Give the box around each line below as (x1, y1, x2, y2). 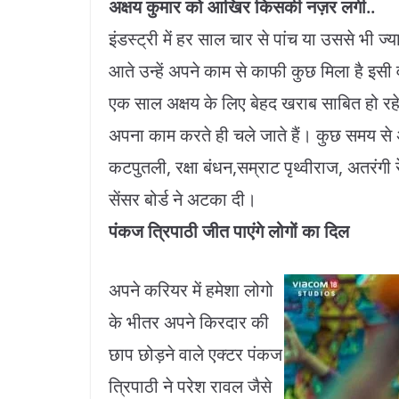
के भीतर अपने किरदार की (109, 310, 269, 335)
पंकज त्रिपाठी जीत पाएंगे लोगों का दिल (109, 219, 349, 244)
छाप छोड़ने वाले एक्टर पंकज (109, 342, 282, 367)
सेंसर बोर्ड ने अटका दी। (109, 187, 256, 212)
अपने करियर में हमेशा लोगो (109, 278, 273, 303)
